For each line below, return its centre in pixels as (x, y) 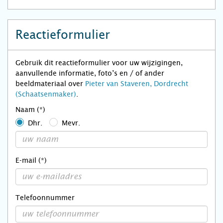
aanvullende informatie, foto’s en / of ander (90, 73)
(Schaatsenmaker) (46, 94)
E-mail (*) (31, 160)
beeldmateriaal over (50, 84)
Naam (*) (30, 110)
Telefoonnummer (45, 197)
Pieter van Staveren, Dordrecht (137, 84)
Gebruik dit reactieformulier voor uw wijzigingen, (99, 63)
